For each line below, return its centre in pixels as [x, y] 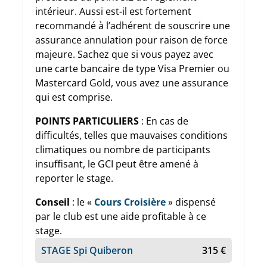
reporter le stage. [74, 178]
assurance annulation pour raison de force [131, 40]
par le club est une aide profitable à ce [121, 216]
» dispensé [191, 202]
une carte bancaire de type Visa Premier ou [132, 68]
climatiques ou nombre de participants [123, 149]
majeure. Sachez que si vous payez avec [124, 54]
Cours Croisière [130, 202]
